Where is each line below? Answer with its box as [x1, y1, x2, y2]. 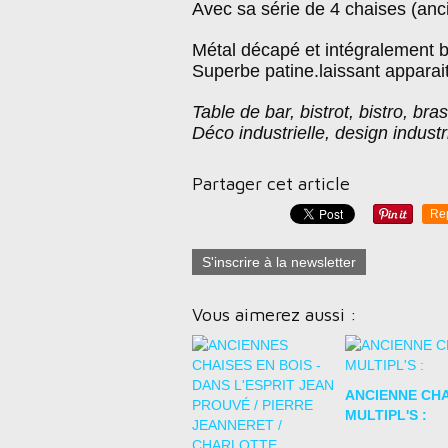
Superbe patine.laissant [192, 61, 380, 81]
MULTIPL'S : [344, 407, 427, 423]
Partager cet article [192, 173, 350, 194]
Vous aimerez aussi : [192, 304, 357, 325]
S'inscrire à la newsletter [202, 254, 356, 270]
